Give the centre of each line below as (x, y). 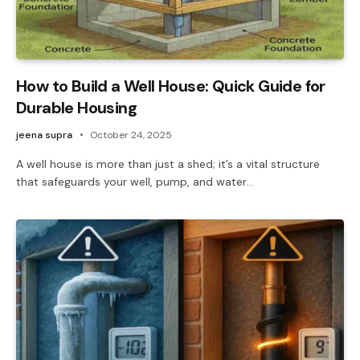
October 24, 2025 (131, 135)
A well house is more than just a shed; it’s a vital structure (168, 164)
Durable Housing (76, 107)
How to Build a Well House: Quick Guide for (171, 86)
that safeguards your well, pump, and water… (135, 181)
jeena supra (44, 135)
